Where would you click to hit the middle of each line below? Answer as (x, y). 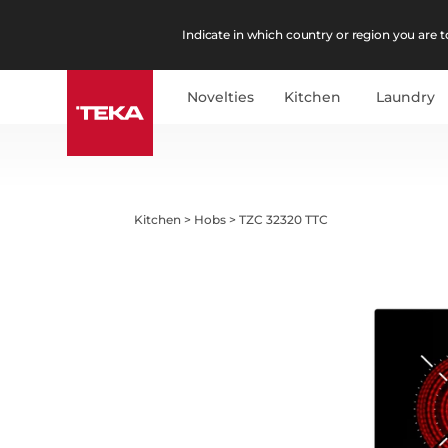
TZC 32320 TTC (284, 219)
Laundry (406, 97)
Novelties (221, 97)
